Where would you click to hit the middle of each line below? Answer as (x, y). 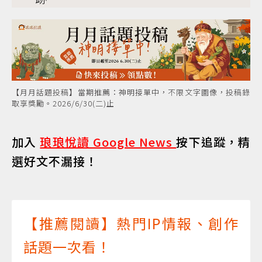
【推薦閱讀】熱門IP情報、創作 (131, 223)
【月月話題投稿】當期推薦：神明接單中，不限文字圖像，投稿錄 (131, 92)
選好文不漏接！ (55, 161)
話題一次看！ (67, 246)
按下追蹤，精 (213, 142)
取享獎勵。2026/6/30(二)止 (63, 103)
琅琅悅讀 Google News (108, 142)
